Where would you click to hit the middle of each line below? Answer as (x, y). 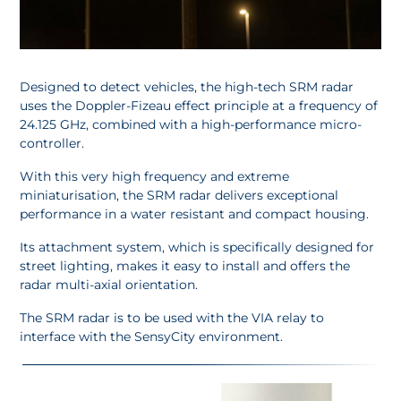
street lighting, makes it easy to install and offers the (185, 265)
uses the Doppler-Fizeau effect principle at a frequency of (199, 105)
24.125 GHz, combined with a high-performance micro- (191, 124)
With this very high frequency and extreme (155, 176)
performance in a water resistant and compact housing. (195, 213)
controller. (52, 143)
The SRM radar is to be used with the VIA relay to (172, 317)
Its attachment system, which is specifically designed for (197, 247)
